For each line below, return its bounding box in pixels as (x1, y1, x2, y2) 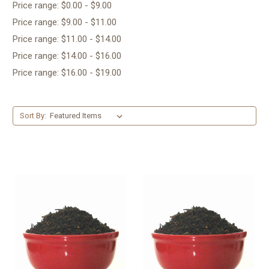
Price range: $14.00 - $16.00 (13, 50, 121, 62)
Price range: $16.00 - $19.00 (13, 67, 121, 79)
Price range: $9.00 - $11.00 (13, 17, 116, 28)
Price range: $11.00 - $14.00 (13, 34, 121, 45)
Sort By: (19, 111, 46, 121)
